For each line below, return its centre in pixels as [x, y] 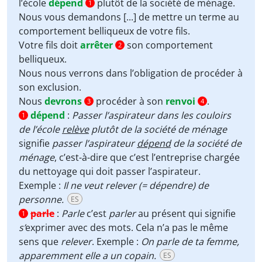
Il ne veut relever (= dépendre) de [136, 185]
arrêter [96, 45]
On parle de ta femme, [190, 242]
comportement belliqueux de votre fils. [104, 31]
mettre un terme [189, 17]
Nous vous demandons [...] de [85, 17]
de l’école [40, 129]
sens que [40, 242]
